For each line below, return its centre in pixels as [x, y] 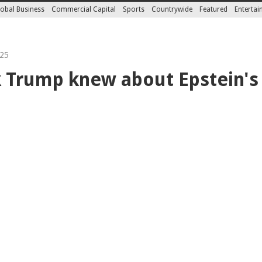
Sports [134, 9]
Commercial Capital [84, 9]
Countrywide [172, 9]
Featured [214, 9]
